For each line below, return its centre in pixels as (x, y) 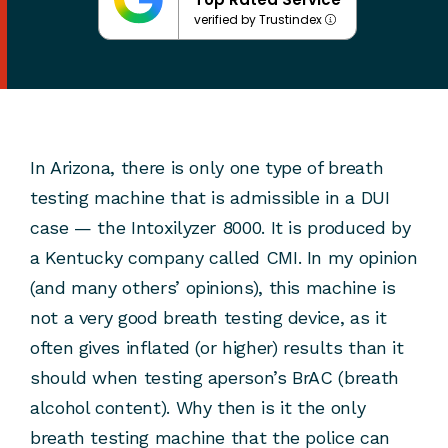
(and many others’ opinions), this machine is (213, 288)
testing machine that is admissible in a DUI (210, 198)
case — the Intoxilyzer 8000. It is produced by (220, 228)
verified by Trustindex (259, 20)
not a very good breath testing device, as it (208, 318)
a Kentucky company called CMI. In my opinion (224, 258)
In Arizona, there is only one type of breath (207, 168)
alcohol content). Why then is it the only (198, 408)
